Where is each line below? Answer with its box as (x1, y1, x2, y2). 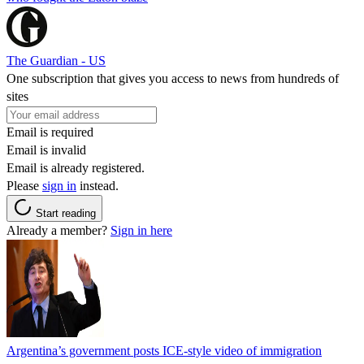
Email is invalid (6, 142, 86, 157)
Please (6, 178, 42, 193)
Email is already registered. (6, 160, 145, 175)
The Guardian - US (6, 53, 106, 67)
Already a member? (6, 223, 110, 237)
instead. (76, 178, 119, 193)
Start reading (36, 206, 96, 219)
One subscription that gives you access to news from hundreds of (6, 71, 339, 85)
